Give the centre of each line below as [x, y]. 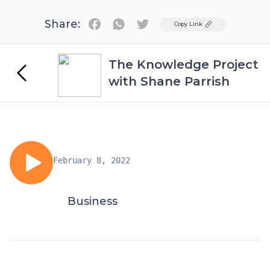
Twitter [160, 23]
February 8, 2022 [92, 160]
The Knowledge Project [184, 64]
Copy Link [188, 24]
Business [93, 201]
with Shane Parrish [169, 81]
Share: [62, 24]
